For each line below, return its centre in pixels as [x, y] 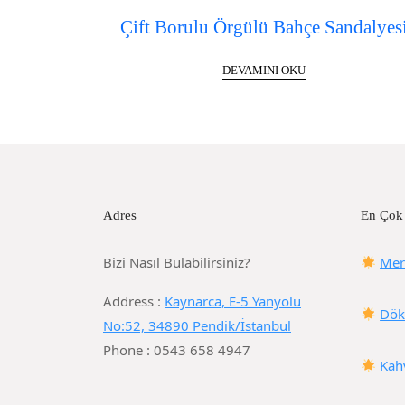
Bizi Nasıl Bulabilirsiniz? [177, 263]
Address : [134, 301]
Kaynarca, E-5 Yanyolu [233, 301]
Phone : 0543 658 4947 [177, 350]
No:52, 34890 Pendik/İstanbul [197, 326]
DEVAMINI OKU [264, 71]
